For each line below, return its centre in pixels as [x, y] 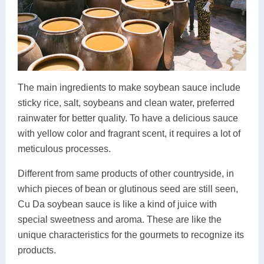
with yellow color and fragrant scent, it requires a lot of [129, 134]
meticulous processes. [64, 149]
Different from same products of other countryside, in [126, 174]
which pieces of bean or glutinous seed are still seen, [128, 189]
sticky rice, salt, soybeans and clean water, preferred [126, 103]
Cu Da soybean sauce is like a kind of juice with [117, 204]
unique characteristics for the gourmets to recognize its [131, 235]
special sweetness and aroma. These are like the [120, 220]
